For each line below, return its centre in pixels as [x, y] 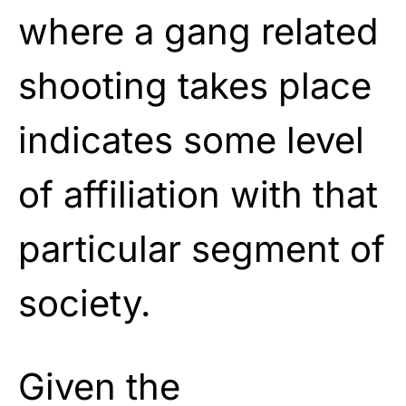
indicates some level [191, 140]
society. [85, 303]
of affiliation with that [198, 194]
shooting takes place [195, 85]
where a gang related [198, 31]
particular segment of [202, 248]
